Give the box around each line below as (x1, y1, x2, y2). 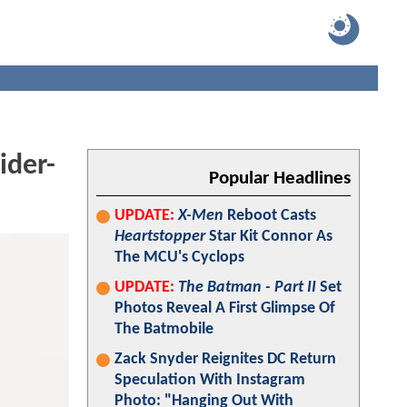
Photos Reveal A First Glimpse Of (114, 300, 335, 317)
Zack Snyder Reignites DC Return (114, 351, 336, 368)
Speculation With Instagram (114, 372, 305, 389)
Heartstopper (114, 228, 205, 245)
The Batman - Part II (178, 279, 316, 296)
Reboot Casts (223, 207, 316, 224)
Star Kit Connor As (205, 228, 333, 245)
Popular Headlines (209, 169, 351, 188)
